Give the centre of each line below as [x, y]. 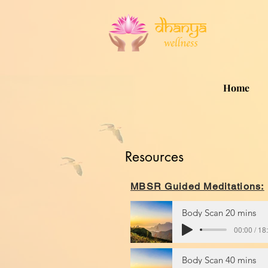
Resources [154, 157]
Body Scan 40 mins [219, 260]
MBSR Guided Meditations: [197, 186]
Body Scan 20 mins [219, 212]
